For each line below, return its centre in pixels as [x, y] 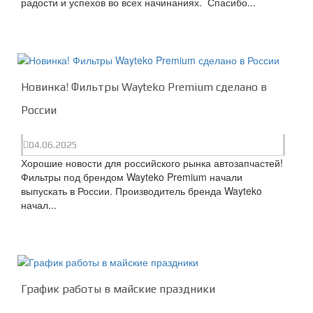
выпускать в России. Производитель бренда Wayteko [141, 190]
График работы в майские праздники [118, 289]
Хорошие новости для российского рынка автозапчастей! [152, 162]
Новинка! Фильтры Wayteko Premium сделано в [144, 87]
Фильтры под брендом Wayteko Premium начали [132, 176]
